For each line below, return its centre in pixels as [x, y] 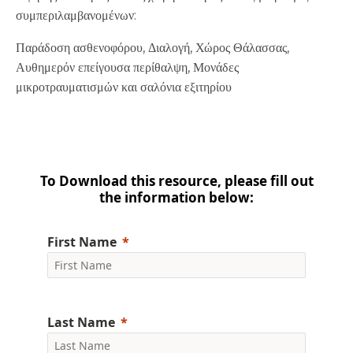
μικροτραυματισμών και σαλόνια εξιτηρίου [124, 87]
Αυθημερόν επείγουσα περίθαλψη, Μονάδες [127, 67]
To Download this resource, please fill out [176, 181]
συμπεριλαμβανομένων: [76, 15]
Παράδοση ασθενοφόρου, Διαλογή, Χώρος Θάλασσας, [152, 48]
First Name [82, 242]
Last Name [81, 322]
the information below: [176, 197]
